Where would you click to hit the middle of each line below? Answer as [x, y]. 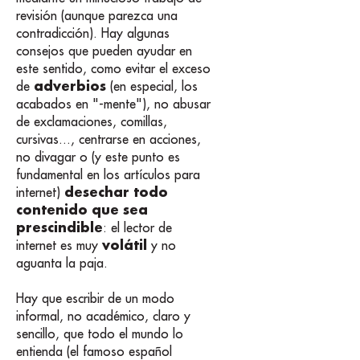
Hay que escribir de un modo [95, 299]
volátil [125, 245]
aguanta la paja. [62, 263]
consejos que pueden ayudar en [104, 51]
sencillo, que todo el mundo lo [100, 334]
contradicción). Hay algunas [93, 33]
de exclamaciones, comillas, [92, 122]
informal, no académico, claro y [103, 316]
